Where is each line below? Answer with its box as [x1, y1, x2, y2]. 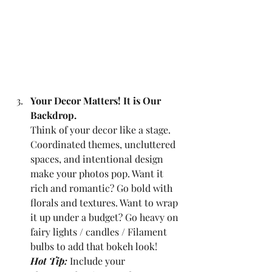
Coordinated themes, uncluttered [30, 138, 178, 151]
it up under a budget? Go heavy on [30, 211, 181, 224]
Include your [70, 254, 127, 268]
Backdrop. [30, 109, 76, 122]
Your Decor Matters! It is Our [30, 94, 163, 107]
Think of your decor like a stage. [30, 123, 173, 137]
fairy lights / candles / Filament [30, 225, 169, 239]
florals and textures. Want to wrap [30, 196, 180, 209]
